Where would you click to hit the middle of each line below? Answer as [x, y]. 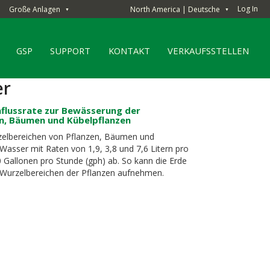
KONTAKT [129, 50]
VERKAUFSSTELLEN [209, 50]
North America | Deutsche [175, 9]
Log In [248, 9]
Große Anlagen [35, 9]
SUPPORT [71, 50]
